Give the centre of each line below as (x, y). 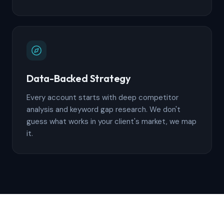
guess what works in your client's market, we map (111, 121)
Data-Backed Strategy (79, 78)
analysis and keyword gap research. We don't (103, 109)
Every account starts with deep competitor (102, 97)
